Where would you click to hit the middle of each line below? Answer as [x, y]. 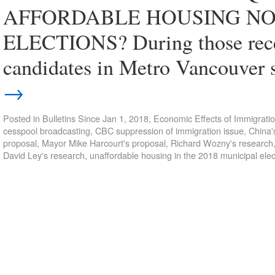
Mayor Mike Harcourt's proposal [104, 143]
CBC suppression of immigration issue [169, 130]
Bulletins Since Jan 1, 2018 [95, 118]
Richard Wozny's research [222, 143]
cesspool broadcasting [47, 130]
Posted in [21, 118]
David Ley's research [44, 155]
